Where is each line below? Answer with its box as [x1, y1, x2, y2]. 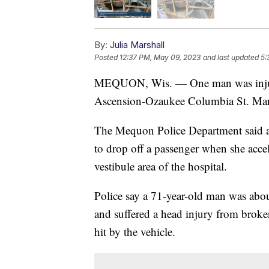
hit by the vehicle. [94, 223, 175, 239]
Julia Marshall [110, 38, 165, 50]
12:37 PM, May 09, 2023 [119, 52, 201, 62]
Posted [94, 52, 119, 62]
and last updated [203, 52, 259, 62]
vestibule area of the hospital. [94, 158, 227, 174]
